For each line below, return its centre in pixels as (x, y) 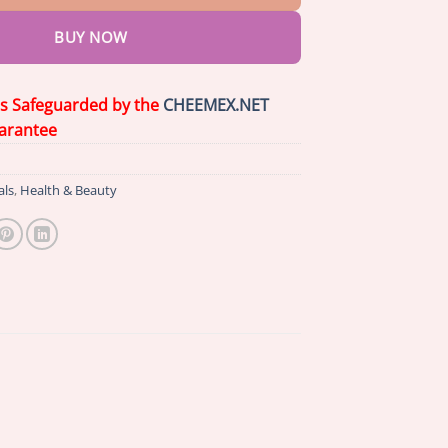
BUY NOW (91, 37)
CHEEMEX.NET (216, 104)
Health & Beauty (68, 189)
